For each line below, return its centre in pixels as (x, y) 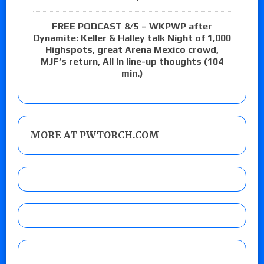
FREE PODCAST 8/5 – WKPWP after (132, 26)
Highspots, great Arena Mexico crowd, (132, 49)
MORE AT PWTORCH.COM (95, 135)
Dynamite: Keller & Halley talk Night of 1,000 (132, 38)
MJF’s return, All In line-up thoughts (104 (132, 61)
